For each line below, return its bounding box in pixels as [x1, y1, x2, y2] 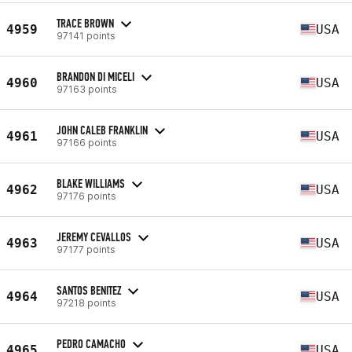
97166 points [57, 136, 117, 148]
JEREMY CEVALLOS [57, 229, 131, 244]
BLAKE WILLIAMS [57, 175, 125, 191]
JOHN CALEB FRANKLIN [57, 122, 148, 137]
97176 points [57, 189, 116, 202]
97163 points [57, 82, 117, 95]
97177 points [57, 243, 115, 255]
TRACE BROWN [57, 15, 114, 31]
